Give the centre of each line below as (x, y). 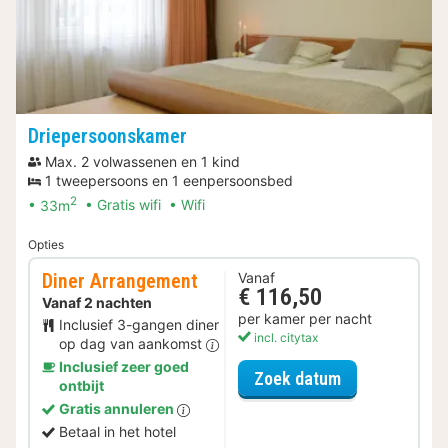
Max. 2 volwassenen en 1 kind (142, 161)
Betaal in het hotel (117, 432)
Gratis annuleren (118, 409)
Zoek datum (297, 378)
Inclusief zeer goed (124, 367)
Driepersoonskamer (107, 135)
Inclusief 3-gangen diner (139, 325)
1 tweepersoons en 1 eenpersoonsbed (169, 180)
